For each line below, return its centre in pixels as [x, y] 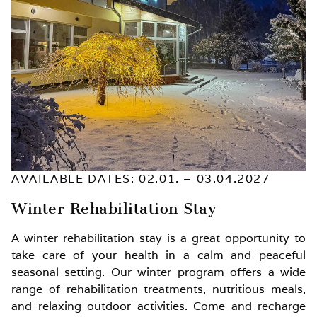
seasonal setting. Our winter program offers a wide [158, 272]
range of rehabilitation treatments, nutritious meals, [158, 289]
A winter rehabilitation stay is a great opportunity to [158, 238]
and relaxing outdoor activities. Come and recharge [158, 306]
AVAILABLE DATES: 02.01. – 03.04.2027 [141, 178]
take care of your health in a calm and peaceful [158, 255]
